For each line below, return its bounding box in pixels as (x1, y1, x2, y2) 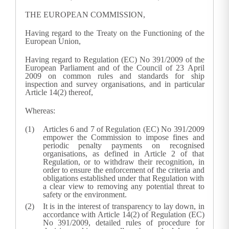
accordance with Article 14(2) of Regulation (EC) (42, 210, 204, 219)
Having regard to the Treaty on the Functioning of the (25, 29, 204, 38)
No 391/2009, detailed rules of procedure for (42, 218, 204, 227)
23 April (176, 63, 204, 73)
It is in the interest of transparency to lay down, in (42, 202, 204, 211)
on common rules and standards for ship (48, 72, 204, 81)
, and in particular (144, 80, 204, 89)
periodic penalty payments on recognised (42, 141, 204, 150)
